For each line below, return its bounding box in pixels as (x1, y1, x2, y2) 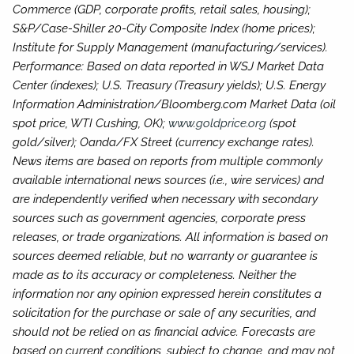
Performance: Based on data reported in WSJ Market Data (13, 59, 325, 74)
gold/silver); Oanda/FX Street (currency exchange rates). (13, 135, 315, 150)
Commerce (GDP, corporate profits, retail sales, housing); (13, 2, 311, 17)
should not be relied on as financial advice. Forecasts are (13, 325, 316, 340)
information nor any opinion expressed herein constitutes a (13, 287, 322, 302)
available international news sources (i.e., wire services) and (13, 173, 325, 188)
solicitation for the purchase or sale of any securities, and (13, 306, 317, 321)
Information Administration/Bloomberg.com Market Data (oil (13, 97, 337, 112)
